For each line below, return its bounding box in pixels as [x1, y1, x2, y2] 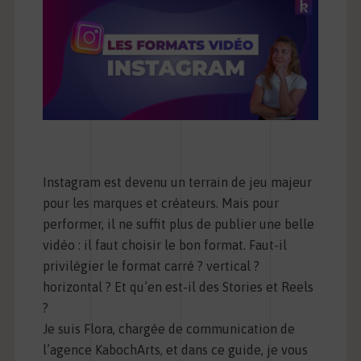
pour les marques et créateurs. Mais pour [42, 196, 279, 211]
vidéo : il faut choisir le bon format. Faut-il [42, 238, 287, 253]
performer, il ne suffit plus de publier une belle [42, 217, 314, 232]
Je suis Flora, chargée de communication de [42, 322, 295, 337]
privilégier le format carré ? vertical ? [42, 259, 259, 274]
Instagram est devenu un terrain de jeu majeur [42, 175, 312, 190]
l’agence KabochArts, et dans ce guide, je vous [42, 342, 308, 358]
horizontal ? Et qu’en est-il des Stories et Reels [42, 280, 313, 295]
